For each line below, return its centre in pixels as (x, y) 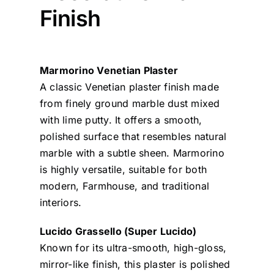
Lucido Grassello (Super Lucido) (118, 231)
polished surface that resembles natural (133, 136)
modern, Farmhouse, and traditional (124, 186)
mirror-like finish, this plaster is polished (135, 264)
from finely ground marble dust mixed (130, 103)
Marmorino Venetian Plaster (109, 70)
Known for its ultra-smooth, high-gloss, (133, 247)
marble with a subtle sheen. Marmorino (132, 153)
